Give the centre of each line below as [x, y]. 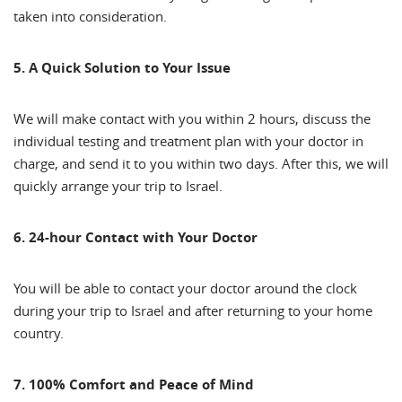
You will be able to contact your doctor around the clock [185, 288]
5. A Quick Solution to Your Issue [122, 67]
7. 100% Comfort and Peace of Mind [134, 384]
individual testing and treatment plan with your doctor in [188, 140]
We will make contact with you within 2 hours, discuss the [192, 118]
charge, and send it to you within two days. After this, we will [201, 163]
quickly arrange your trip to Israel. [122, 185]
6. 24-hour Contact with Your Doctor [135, 237]
